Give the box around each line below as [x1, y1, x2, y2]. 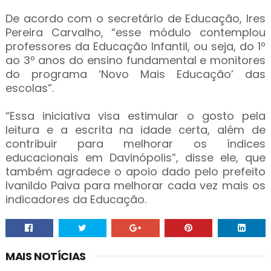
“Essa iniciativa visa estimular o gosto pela [5, 108, 266, 123]
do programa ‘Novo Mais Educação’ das [5, 67, 266, 82]
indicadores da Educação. [5, 192, 146, 207]
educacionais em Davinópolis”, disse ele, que [5, 150, 266, 165]
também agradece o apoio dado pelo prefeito [5, 164, 266, 179]
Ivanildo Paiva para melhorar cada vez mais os [5, 178, 266, 193]
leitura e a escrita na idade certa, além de [5, 122, 266, 137]
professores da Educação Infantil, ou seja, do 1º [5, 39, 266, 54]
